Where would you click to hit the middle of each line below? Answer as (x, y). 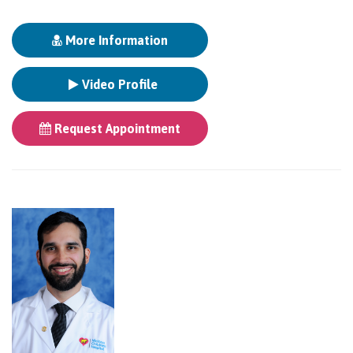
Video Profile (118, 85)
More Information (115, 41)
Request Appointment (116, 129)
